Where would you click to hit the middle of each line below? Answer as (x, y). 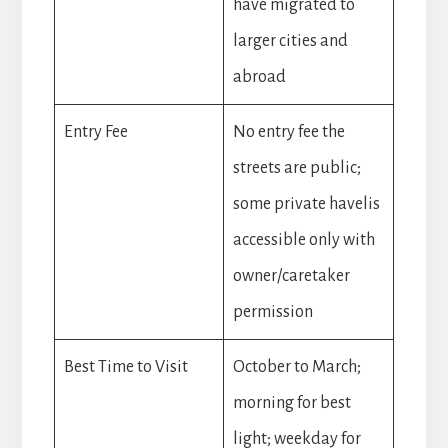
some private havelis (306, 203)
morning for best (291, 402)
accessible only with (303, 239)
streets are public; (296, 167)
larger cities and (290, 40)
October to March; (296, 366)
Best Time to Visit (125, 366)
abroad (259, 76)
